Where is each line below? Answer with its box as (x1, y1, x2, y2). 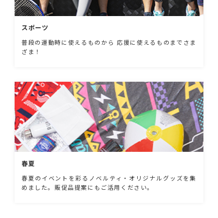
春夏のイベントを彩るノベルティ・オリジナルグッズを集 (21, 173, 197, 182)
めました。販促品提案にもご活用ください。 (21, 182, 154, 191)
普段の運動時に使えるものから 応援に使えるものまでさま (21, 38, 197, 47)
